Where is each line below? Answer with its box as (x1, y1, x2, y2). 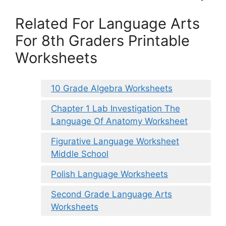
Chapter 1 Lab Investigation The (51, 103, 180, 114)
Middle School (51, 148, 108, 159)
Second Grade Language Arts (51, 189, 172, 199)
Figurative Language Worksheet (51, 136, 179, 146)
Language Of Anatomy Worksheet (51, 116, 188, 126)
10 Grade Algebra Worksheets (51, 83, 173, 93)
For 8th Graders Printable (15, 32, 190, 50)
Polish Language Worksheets (51, 168, 168, 179)
